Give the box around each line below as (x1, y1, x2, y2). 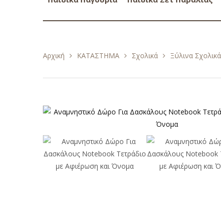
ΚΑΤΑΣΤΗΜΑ (77, 50, 119, 60)
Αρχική (43, 50, 65, 60)
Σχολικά (132, 50, 158, 60)
